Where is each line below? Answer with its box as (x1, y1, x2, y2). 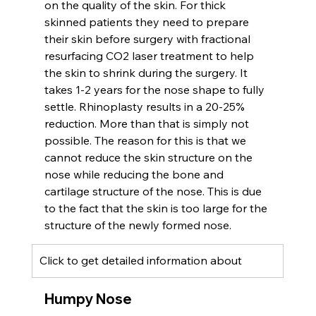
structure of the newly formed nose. (44, 217, 231, 232)
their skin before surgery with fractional (44, 31, 253, 46)
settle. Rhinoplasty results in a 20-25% (44, 99, 248, 114)
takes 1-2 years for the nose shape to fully (44, 82, 267, 97)
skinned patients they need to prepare (44, 14, 252, 29)
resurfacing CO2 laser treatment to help (44, 48, 257, 63)
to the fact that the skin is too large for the (44, 200, 270, 215)
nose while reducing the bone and (44, 166, 226, 181)
